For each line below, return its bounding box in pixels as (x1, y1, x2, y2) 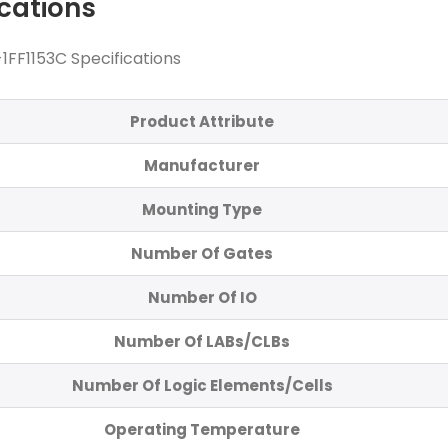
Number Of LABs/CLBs (114, 330, 290, 352)
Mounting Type (142, 198, 262, 220)
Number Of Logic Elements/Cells (71, 374, 333, 396)
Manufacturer (144, 154, 260, 176)
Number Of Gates (131, 242, 273, 264)
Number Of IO (147, 286, 257, 308)
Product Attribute (130, 110, 274, 132)
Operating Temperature (104, 418, 300, 440)
